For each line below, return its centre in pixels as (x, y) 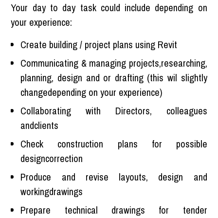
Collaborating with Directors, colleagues (114, 110)
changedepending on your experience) (92, 92)
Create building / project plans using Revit (99, 44)
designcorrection (52, 158)
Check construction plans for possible (114, 144)
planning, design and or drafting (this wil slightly (114, 77)
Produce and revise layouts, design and (114, 177)
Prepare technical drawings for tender (114, 210)
